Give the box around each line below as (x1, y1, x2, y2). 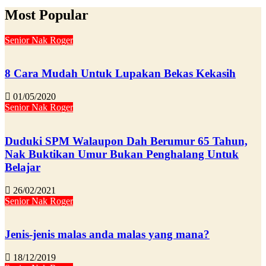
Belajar (5, 160, 40, 173)
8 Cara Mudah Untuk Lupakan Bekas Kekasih (5, 67, 236, 80)
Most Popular (5, 7, 88, 23)
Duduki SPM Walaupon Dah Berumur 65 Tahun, (5, 134, 248, 147)
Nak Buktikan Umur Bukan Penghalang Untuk (5, 147, 239, 160)
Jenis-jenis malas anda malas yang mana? (5, 228, 210, 241)
